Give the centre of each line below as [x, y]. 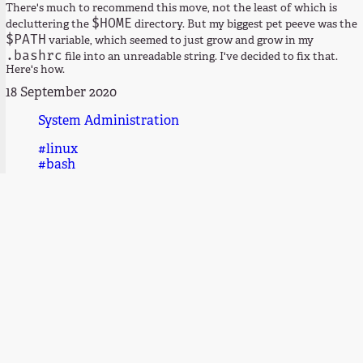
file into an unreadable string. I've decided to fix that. [201, 57]
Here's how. [36, 70]
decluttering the [49, 24]
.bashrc [34, 55]
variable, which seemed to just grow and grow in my [180, 41]
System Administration [109, 122]
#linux [58, 150]
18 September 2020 [62, 94]
